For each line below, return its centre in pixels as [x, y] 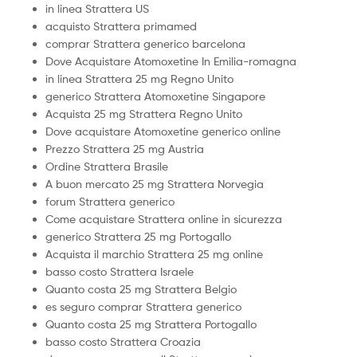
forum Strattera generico [110, 202]
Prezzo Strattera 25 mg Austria [125, 149]
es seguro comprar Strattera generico [143, 307]
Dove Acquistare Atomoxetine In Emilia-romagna [171, 61]
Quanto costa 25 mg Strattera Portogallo [151, 324]
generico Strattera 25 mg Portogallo [138, 237]
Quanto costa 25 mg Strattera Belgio [141, 289]
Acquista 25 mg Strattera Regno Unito [144, 114]
